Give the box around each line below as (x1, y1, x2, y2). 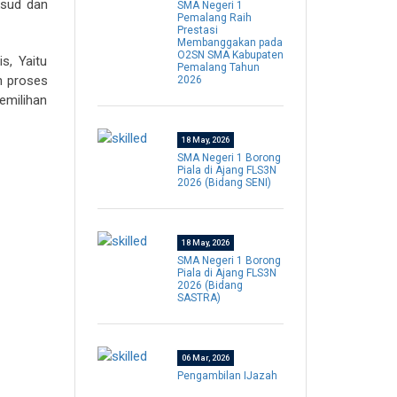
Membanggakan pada (176, 36, 283, 50)
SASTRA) (176, 292, 221, 305)
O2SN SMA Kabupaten (176, 49, 284, 62)
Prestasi (176, 24, 218, 37)
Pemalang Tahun (176, 61, 260, 74)
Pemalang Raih (176, 12, 252, 25)
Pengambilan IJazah (176, 370, 277, 383)
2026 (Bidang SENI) (176, 176, 271, 190)
